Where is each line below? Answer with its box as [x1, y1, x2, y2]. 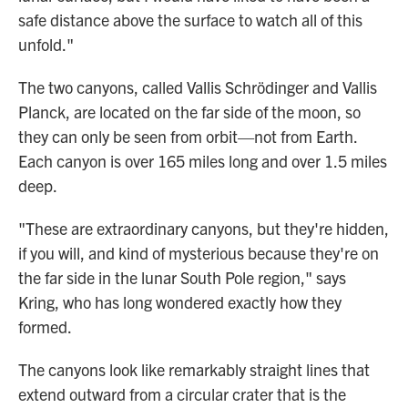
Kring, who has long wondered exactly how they [18, 291, 342, 312]
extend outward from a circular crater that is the [18, 383, 346, 404]
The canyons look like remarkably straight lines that [18, 359, 370, 380]
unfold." [18, 34, 74, 55]
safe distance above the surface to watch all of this [18, 9, 362, 30]
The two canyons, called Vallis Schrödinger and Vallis [18, 76, 377, 97]
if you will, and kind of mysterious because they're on [18, 242, 379, 263]
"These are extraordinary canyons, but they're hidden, [18, 218, 389, 239]
